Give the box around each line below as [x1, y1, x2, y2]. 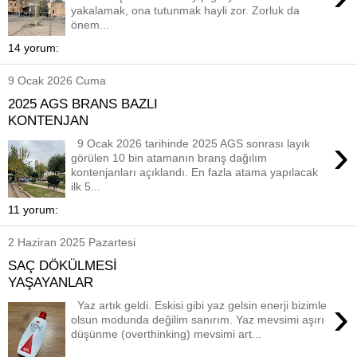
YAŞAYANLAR [8, 273, 93, 290]
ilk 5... [71, 179, 101, 193]
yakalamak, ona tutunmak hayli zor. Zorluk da [71, 3, 300, 17]
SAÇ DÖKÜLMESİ [8, 257, 117, 273]
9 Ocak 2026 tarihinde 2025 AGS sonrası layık [71, 136, 311, 150]
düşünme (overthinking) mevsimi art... [71, 327, 262, 340]
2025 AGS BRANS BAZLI [8, 95, 158, 112]
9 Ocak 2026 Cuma [8, 74, 106, 88]
